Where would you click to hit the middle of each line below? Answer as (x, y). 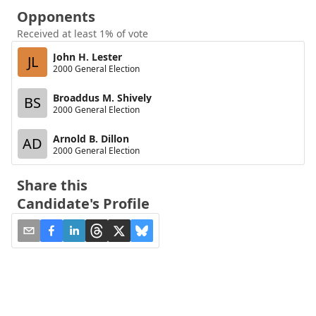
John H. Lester (87, 56)
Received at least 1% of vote (83, 34)
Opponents (56, 17)
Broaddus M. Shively (102, 97)
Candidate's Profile (83, 203)
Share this (52, 185)
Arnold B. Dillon (91, 138)
